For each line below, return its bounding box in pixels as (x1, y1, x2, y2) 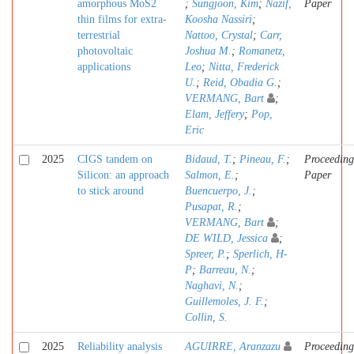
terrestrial (77, 29, 120, 41)
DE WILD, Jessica (185, 232, 268, 244)
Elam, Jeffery (185, 108, 244, 120)
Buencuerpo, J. (185, 185, 252, 197)
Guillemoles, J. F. (185, 296, 264, 307)
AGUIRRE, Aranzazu (185, 341, 281, 352)
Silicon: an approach (77, 169, 169, 181)
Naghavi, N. (185, 280, 239, 292)
